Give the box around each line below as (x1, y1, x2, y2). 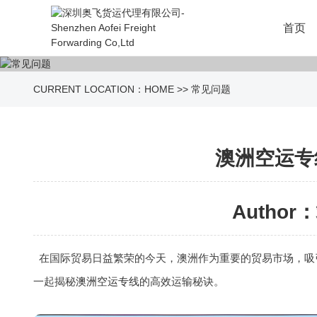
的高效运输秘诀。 (139, 275, 224, 287)
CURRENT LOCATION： (33, 83, 144, 95)
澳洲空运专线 (76, 275, 139, 287)
